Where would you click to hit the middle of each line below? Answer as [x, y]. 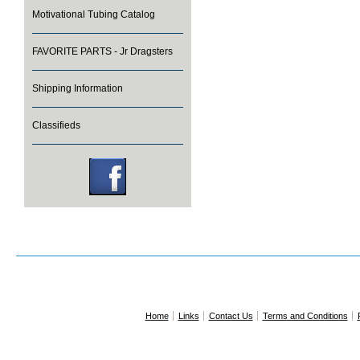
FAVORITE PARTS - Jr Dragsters [102, 51]
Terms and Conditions [305, 316]
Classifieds [56, 125]
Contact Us [231, 316]
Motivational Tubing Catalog [94, 14]
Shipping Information [78, 88]
